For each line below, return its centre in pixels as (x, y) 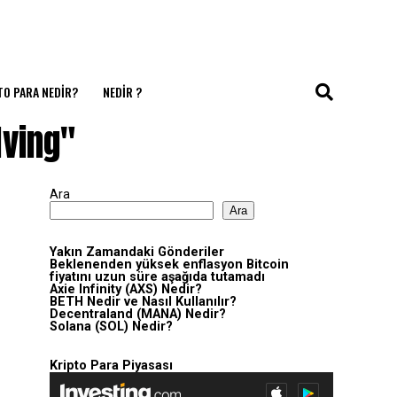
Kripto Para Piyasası (111, 366)
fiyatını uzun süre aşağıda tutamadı (157, 277)
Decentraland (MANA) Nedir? (138, 314)
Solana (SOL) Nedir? (111, 327)
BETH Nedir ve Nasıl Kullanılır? (143, 302)
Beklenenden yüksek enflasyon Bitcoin (169, 265)
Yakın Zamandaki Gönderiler (137, 252)
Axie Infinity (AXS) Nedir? (126, 289)
